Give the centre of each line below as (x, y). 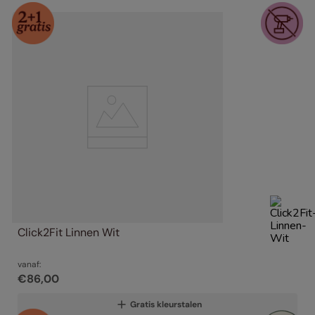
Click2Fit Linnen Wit (69, 233)
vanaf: (29, 265)
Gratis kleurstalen (166, 305)
